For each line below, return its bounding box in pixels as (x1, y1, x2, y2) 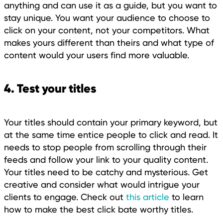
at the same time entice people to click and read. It (4, 129, 218, 140)
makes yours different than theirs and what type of (4, 37, 214, 48)
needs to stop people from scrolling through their (4, 141, 207, 152)
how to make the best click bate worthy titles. (4, 204, 196, 215)
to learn (169, 191, 204, 202)
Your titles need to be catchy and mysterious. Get (4, 166, 208, 177)
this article (126, 191, 169, 202)
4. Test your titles (4, 80, 96, 96)
